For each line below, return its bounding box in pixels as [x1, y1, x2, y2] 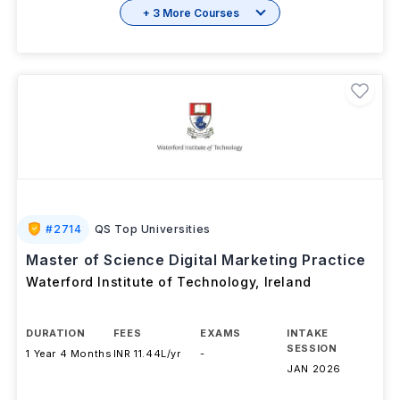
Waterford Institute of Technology [26, 304, 256, 319]
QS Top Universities [94, 252, 211, 265]
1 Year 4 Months [26, 377, 112, 389]
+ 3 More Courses [143, 35, 239, 49]
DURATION [26, 356, 86, 369]
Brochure [131, 2, 186, 15]
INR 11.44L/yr [112, 377, 181, 389]
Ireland [263, 304, 312, 319]
